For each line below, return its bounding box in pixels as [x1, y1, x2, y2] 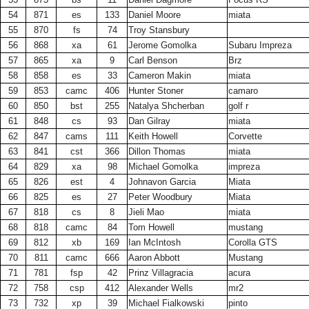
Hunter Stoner [128, 86, 183, 96]
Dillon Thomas [128, 146, 186, 157]
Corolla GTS [228, 237, 277, 248]
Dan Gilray [128, 116, 170, 126]
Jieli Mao [128, 207, 164, 217]
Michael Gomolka [128, 161, 198, 172]
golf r [228, 101, 248, 111]
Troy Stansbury [128, 25, 190, 35]
